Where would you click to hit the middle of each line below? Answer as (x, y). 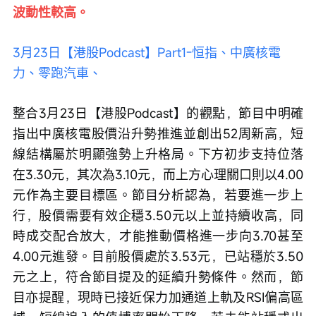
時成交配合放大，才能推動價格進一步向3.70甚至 (158, 236)
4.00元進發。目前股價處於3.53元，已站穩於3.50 (158, 256)
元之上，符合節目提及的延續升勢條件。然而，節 (158, 276)
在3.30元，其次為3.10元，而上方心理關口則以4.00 (158, 174)
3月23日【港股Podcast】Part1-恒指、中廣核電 (147, 52)
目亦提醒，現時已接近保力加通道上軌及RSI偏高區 (158, 297)
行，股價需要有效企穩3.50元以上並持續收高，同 (158, 215)
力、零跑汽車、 (57, 73)
